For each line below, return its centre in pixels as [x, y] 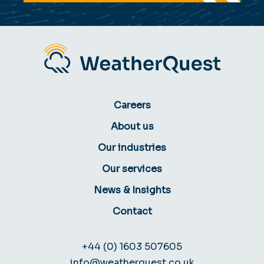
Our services [132, 169]
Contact [132, 211]
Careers [132, 105]
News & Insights [132, 190]
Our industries [132, 147]
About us [132, 126]
